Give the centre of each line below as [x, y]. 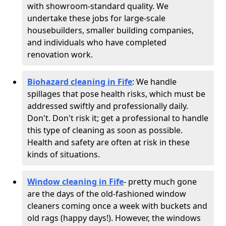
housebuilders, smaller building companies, [110, 30]
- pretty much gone [160, 182]
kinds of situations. [64, 154]
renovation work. [60, 54]
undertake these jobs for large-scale [96, 18]
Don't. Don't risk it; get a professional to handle [118, 118]
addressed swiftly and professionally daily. [108, 106]
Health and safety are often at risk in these [108, 142]
